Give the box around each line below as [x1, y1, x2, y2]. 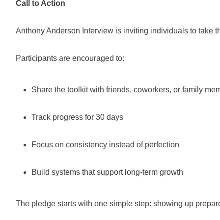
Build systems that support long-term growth [31, 168, 183, 176]
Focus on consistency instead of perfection [31, 140, 179, 149]
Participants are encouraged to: [16, 54, 124, 62]
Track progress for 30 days [31, 113, 123, 121]
